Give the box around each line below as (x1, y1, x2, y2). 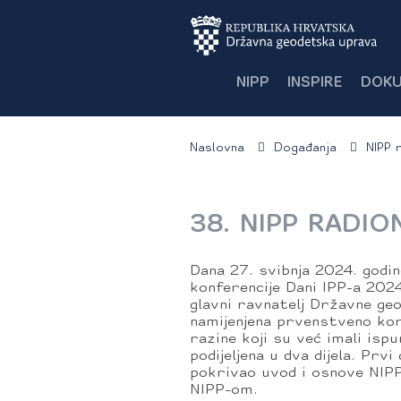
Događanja (274, 142, 337, 154)
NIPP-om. (190, 383, 263, 397)
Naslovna (190, 142, 244, 154)
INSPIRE (287, 76, 343, 91)
